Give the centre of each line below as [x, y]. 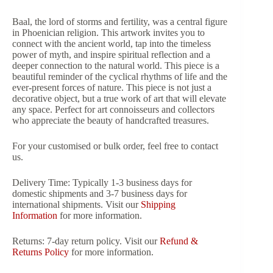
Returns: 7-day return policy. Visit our [86, 241]
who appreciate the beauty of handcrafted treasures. [111, 121]
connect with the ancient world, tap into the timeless [112, 44]
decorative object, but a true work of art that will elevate [119, 99]
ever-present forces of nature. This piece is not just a [112, 88]
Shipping [158, 205]
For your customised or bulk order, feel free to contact [115, 146]
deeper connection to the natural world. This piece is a [116, 66]
